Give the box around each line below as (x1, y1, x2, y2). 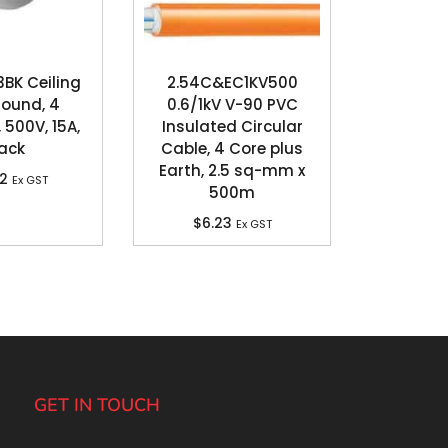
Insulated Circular (161, 116, 303, 138)
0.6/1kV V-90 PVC (166, 94, 298, 116)
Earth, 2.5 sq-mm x (159, 160, 305, 182)
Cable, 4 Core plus (161, 138, 303, 160)
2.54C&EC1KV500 (166, 72, 298, 94)
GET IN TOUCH (34, 393, 161, 418)
